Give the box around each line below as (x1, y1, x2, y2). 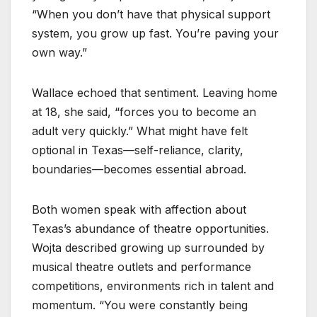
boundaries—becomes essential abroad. (32, 162, 246, 177)
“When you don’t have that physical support (32, 7, 270, 22)
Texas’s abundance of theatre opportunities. (32, 221, 269, 236)
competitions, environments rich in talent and (32, 279, 274, 294)
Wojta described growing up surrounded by (32, 241, 265, 255)
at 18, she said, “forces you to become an (32, 105, 256, 120)
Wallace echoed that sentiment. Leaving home (32, 86, 277, 100)
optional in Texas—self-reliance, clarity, (32, 143, 243, 158)
